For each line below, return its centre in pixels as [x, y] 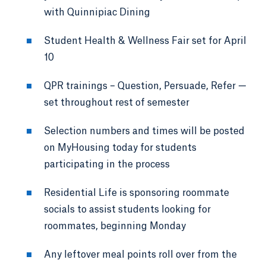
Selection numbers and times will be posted [144, 131]
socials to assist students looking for [127, 209]
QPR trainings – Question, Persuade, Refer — [145, 86]
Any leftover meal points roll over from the [140, 254]
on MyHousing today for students [120, 148]
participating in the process [107, 164]
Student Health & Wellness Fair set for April [145, 41]
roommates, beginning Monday [115, 226]
